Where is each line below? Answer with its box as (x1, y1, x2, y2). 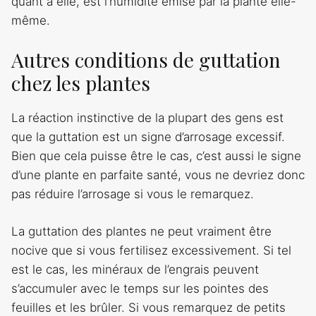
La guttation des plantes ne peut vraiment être (11, 224, 272, 238)
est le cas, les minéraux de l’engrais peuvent (11, 262, 259, 276)
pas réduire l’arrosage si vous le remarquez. (11, 187, 254, 202)
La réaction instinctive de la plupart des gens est (11, 111, 284, 126)
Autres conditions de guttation (11, 47, 281, 73)
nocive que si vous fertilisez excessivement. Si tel (11, 243, 291, 257)
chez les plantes (11, 70, 150, 97)
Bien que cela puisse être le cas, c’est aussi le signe (11, 149, 301, 164)
